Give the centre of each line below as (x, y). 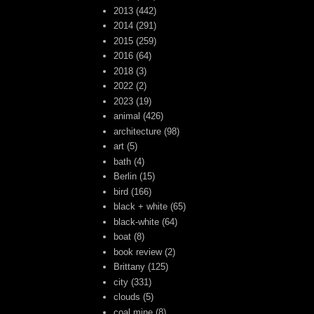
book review (138, 252)
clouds (127, 297)
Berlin (125, 177)
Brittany (130, 267)
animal (127, 116)
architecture (138, 131)
